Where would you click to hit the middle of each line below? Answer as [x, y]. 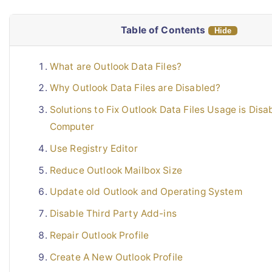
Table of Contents [165, 30]
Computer [72, 127]
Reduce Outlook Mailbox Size [116, 170]
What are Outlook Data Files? [116, 66]
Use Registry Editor [93, 148]
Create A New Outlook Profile [116, 257]
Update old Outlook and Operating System [146, 192]
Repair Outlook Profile [99, 235]
